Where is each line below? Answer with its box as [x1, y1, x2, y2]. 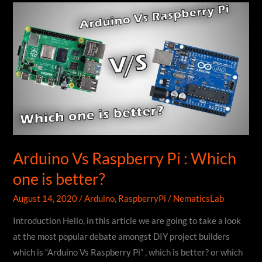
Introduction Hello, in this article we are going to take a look [13, 216, 242, 226]
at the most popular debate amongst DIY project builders [13, 232, 230, 242]
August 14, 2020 [13, 193, 80, 204]
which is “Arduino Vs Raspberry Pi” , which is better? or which [13, 247, 243, 258]
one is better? [13, 169, 106, 189]
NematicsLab [173, 193, 225, 204]
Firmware [12, 98, 50, 108]
